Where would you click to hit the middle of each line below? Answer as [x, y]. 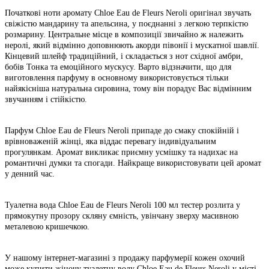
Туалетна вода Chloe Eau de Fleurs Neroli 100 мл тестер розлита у [122, 205]
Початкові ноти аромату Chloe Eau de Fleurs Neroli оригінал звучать [128, 13]
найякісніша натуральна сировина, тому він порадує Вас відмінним [128, 89]
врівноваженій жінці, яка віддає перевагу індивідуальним [110, 142]
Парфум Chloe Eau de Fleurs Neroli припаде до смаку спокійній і [122, 131]
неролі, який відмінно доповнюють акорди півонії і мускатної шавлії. [132, 46]
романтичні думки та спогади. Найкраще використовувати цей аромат [133, 163]
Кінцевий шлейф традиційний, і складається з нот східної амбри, [124, 56]
